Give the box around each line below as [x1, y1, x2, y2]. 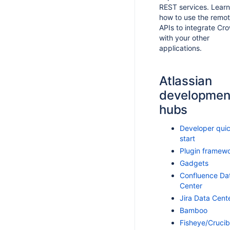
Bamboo [180, 206, 207, 215]
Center [180, 181, 202, 190]
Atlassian [159, 73, 212, 88]
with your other [159, 33, 209, 42]
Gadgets [180, 159, 208, 167]
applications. [159, 44, 202, 52]
